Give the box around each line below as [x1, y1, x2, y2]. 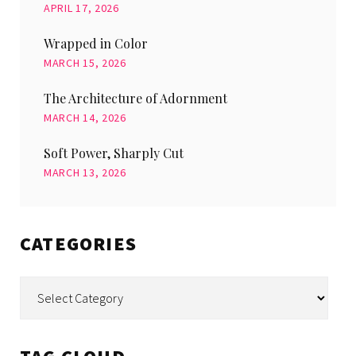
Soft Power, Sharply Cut [44, 145, 184, 162]
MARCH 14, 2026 [44, 110, 126, 126]
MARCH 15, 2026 [44, 56, 126, 71]
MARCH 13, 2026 [44, 165, 126, 180]
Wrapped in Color [44, 35, 148, 52]
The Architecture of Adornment [44, 90, 227, 107]
